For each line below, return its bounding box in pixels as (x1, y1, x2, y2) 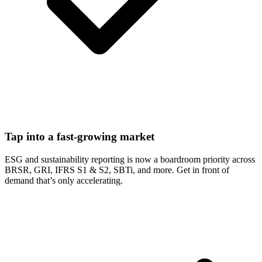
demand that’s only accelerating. (5, 175, 123, 186)
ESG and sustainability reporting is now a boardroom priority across (5, 154, 255, 165)
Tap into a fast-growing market (5, 130, 154, 143)
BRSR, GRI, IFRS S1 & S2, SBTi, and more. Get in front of (5, 165, 229, 175)
